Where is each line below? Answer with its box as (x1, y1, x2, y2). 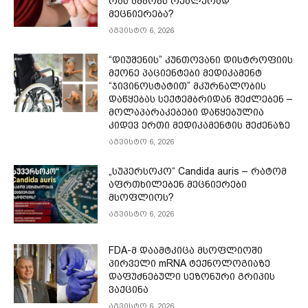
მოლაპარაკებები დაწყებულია (109, 106, 265, 118)
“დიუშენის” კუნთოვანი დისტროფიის (109, 54, 294, 65)
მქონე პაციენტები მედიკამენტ (109, 67, 263, 78)
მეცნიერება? (109, 8, 175, 19)
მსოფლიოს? (109, 191, 175, 203)
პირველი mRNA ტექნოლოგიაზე (109, 258, 271, 269)
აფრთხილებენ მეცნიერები (109, 178, 247, 190)
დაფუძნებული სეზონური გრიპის (109, 271, 276, 283)
